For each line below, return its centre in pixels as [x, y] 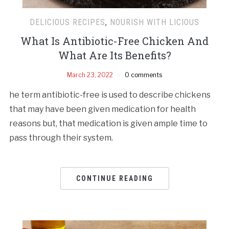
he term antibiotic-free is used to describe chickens [110, 95]
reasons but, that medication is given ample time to [108, 123]
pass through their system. [61, 138]
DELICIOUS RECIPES [67, 22]
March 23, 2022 [90, 75]
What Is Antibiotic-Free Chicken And [114, 41]
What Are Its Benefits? [114, 55]
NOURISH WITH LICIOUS [155, 22]
